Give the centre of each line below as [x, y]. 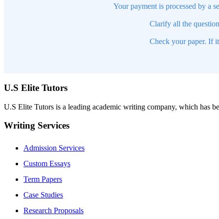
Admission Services [54, 148]
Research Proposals [54, 211]
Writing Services [37, 126]
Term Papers [43, 179]
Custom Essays [47, 164]
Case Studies [43, 195]
